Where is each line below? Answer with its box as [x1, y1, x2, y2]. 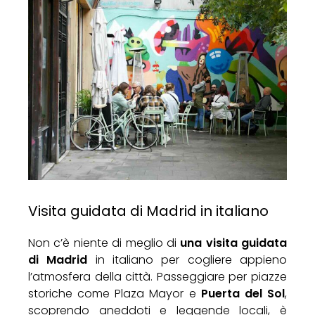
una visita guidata [180, 235, 287, 252]
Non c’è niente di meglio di [28, 235, 181, 252]
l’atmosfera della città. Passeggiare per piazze [28, 269, 287, 285]
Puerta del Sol [200, 285, 285, 302]
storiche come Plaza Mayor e [28, 285, 201, 302]
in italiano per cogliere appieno [87, 252, 288, 269]
